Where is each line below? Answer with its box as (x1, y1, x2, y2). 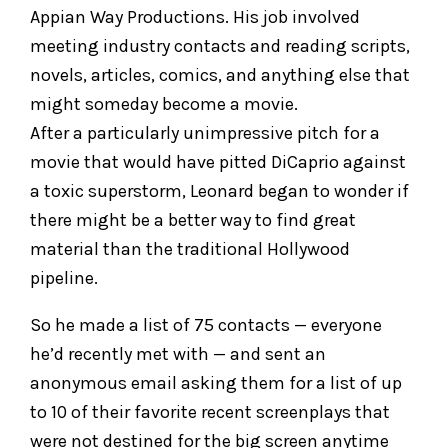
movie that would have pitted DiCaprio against (30, 150, 406, 173)
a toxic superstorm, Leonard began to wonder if (30, 179, 409, 202)
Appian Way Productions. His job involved (30, 5, 360, 28)
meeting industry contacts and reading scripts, (30, 34, 410, 57)
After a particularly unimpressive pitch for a (30, 121, 380, 144)
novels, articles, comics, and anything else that (30, 63, 410, 86)
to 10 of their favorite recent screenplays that (30, 400, 390, 423)
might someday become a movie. (30, 92, 298, 115)
